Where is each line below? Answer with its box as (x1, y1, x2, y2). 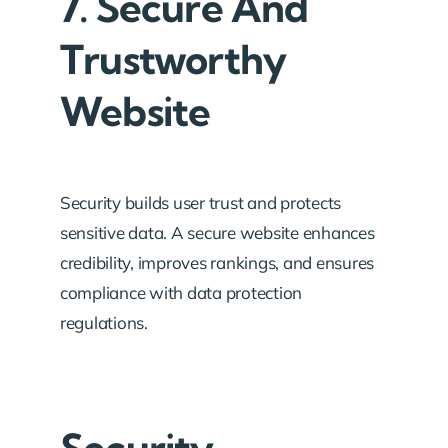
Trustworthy (60, 34, 287, 84)
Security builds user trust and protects (60, 191, 342, 213)
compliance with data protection (60, 281, 303, 303)
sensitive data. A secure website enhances (60, 221, 375, 243)
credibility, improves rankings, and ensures (60, 251, 375, 273)
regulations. (60, 311, 148, 333)
